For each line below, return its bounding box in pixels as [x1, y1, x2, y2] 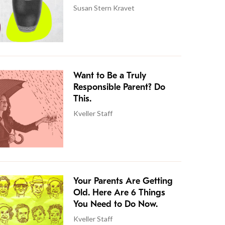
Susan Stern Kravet [73, 4, 135, 13]
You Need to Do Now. [73, 199, 158, 210]
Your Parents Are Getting [73, 176, 173, 187]
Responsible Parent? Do [73, 82, 165, 93]
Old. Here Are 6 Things [73, 187, 165, 198]
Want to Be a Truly [73, 70, 146, 81]
